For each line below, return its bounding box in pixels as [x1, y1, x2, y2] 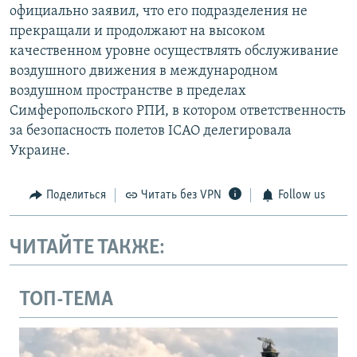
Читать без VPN [141, 189, 222, 202]
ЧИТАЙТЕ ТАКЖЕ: [10, 237, 165, 259]
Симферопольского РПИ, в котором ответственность [10, 104, 346, 120]
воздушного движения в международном [10, 64, 278, 80]
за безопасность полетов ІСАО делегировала [10, 124, 292, 139]
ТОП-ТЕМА [19, 289, 113, 312]
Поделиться [45, 189, 106, 202]
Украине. [10, 143, 70, 159]
